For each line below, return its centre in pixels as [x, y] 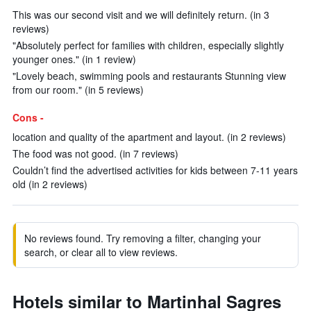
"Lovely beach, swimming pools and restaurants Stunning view [149, 76]
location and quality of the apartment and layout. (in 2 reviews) [149, 137]
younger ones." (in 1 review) [74, 59]
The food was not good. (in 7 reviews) [95, 153]
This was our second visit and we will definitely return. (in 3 [141, 15]
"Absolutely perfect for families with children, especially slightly [148, 45]
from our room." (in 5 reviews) [78, 90]
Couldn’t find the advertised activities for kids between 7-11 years [155, 170]
